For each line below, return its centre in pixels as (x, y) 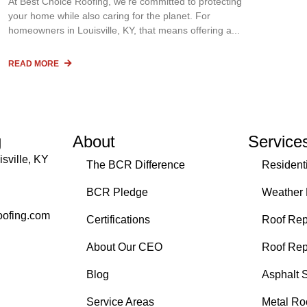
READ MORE (35, 64)
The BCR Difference (136, 165)
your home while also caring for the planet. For (109, 16)
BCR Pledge (117, 193)
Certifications (118, 220)
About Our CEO (124, 247)
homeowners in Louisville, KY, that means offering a (120, 30)
